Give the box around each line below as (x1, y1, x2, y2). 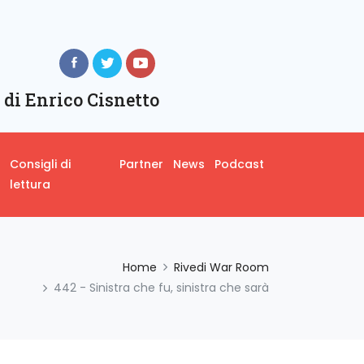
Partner (119, 155, 163, 172)
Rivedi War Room (174, 258, 269, 275)
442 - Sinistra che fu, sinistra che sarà (54, 279, 269, 297)
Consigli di (9, 155, 71, 172)
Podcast (214, 155, 264, 172)
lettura (9, 175, 50, 193)
